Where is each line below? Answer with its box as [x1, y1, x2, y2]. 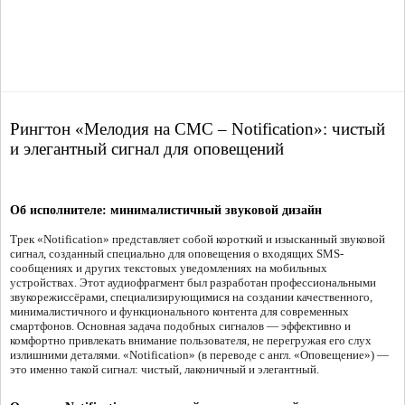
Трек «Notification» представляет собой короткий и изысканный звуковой [10, 232, 385, 247]
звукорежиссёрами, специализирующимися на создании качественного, [10, 290, 372, 305]
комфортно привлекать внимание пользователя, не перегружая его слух [10, 334, 372, 348]
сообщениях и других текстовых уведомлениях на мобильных [10, 261, 327, 276]
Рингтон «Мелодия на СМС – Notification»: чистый [10, 119, 385, 139]
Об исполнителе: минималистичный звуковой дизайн [10, 203, 322, 218]
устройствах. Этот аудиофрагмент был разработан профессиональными [10, 276, 376, 290]
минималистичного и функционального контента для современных [10, 305, 349, 319]
